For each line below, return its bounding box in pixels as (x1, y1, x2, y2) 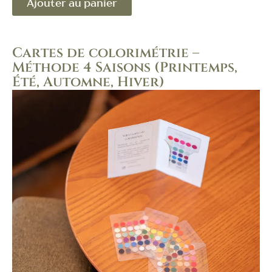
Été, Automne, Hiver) (12, 73, 165, 92)
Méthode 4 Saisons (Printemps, (12, 58, 237, 77)
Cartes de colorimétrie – (12, 44, 199, 63)
